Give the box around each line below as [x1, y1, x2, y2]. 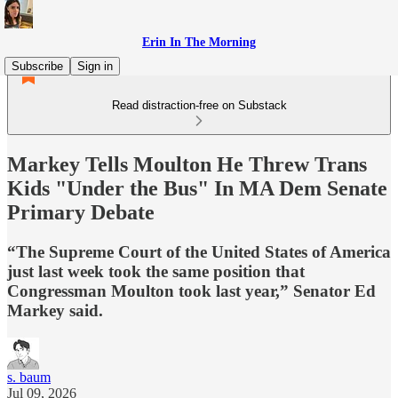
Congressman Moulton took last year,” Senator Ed [7, 281, 376, 300]
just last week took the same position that [7, 261, 305, 281]
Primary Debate [7, 200, 155, 224]
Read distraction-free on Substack [111, 99, 287, 112]
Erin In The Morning [142, 36, 256, 49]
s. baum [7, 369, 51, 385]
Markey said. [7, 300, 103, 320]
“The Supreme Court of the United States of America [7, 242, 391, 261]
